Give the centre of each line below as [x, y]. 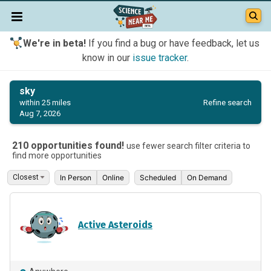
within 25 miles [45, 103]
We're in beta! [54, 43]
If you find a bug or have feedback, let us [172, 43]
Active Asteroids [115, 224]
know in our [107, 58]
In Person [76, 178]
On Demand [207, 178]
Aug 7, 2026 [40, 113]
